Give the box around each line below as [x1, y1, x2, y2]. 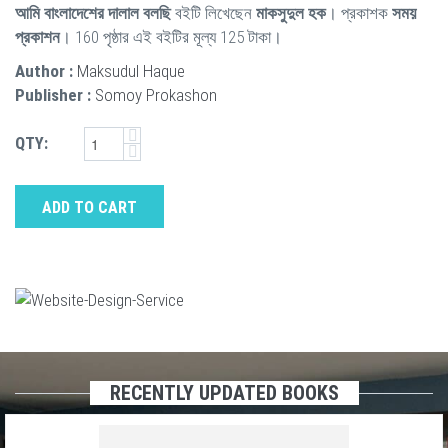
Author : [15, 60, 73, 81]
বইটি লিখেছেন [171, 2, 256, 23]
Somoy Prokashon [95, 84, 217, 105]
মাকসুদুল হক [256, 2, 326, 23]
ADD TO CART [42, 197, 137, 217]
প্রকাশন [15, 26, 60, 47]
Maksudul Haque [77, 60, 185, 81]
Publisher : [15, 84, 91, 105]
